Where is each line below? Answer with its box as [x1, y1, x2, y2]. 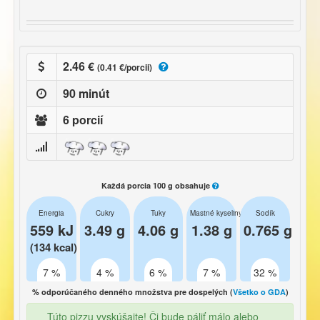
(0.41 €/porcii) [97, 61, 152, 74]
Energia [38, 208, 64, 219]
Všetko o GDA [232, 286, 286, 298]
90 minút [63, 85, 109, 102]
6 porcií [63, 111, 103, 129]
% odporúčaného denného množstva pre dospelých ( [31, 286, 233, 298]
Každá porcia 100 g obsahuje [101, 180, 212, 191]
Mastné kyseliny [190, 208, 243, 219]
